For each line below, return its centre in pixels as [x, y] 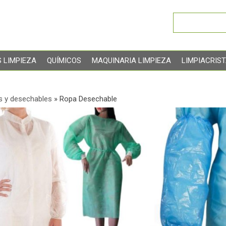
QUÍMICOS [64, 61]
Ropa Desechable [88, 99]
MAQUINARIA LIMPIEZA [131, 61]
